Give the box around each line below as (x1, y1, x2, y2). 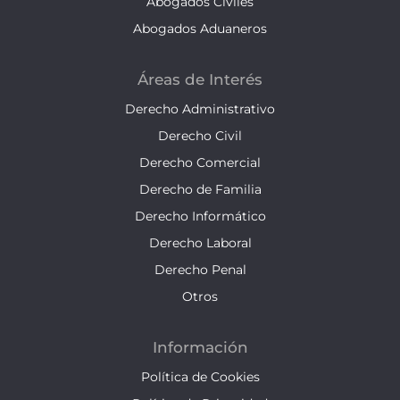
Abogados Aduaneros (133, 20, 267, 37)
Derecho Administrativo (125, 100, 275, 117)
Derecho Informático (134, 207, 266, 224)
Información (152, 337, 248, 356)
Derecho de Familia (138, 180, 262, 197)
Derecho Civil (158, 127, 242, 144)
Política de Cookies (140, 368, 260, 385)
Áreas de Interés (137, 70, 262, 88)
